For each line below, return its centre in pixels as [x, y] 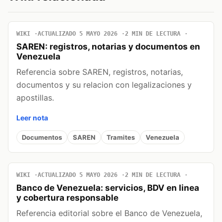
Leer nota [32, 118]
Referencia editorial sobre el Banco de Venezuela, [109, 213]
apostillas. [35, 98]
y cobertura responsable [67, 198]
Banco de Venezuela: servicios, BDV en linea [108, 188]
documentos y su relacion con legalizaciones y [104, 85]
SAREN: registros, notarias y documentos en [108, 47]
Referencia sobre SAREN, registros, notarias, [100, 72]
